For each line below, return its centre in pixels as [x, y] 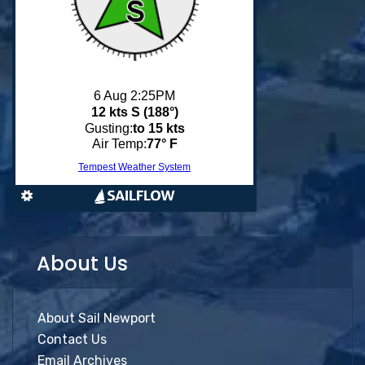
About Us [82, 264]
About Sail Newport [97, 318]
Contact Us [72, 339]
